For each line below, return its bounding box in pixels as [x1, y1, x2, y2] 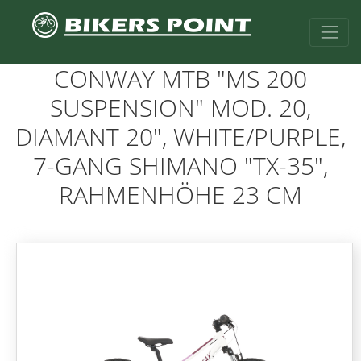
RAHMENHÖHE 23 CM [59, 178, 302, 212]
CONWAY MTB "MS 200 [54, 62, 307, 96]
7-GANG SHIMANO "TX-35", [33, 149, 328, 183]
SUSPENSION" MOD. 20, [50, 91, 311, 125]
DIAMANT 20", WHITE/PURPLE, [15, 120, 346, 154]
